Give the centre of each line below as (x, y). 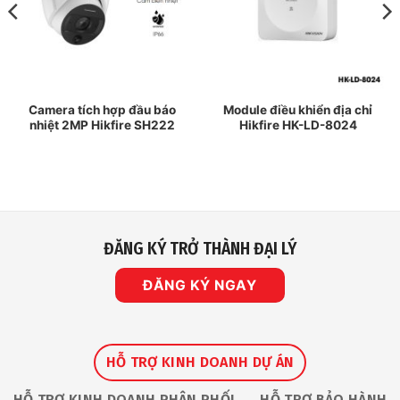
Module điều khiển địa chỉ (298, 109)
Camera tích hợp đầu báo (102, 109)
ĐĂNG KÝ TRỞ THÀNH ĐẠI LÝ (200, 248)
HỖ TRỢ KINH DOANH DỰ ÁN (200, 362)
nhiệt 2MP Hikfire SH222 (102, 125)
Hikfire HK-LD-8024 (298, 125)
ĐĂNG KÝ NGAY (200, 286)
